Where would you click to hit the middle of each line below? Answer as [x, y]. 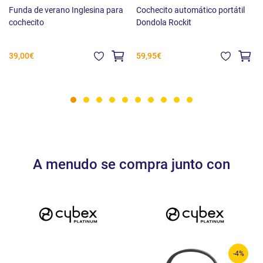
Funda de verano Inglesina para [66, 10]
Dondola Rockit [163, 23]
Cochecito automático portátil [190, 10]
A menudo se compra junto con [131, 165]
